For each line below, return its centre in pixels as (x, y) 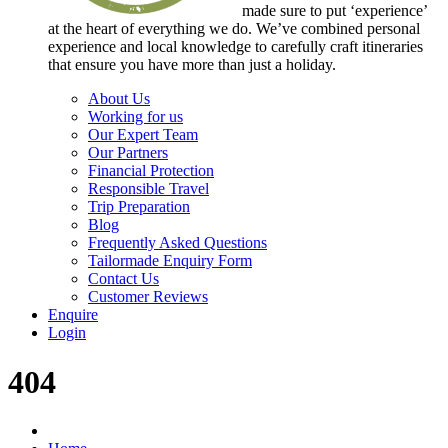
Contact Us (123, 279)
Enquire (73, 315)
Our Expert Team (143, 135)
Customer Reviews (148, 297)
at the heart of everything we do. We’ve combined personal (234, 29)
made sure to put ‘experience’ (334, 11)
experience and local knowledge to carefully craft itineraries (235, 47)
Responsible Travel (148, 189)
